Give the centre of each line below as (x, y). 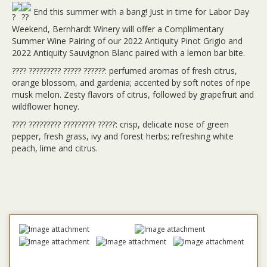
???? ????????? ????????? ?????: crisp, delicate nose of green (120, 124)
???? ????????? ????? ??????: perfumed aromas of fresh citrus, (125, 71)
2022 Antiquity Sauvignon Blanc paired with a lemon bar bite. (128, 53)
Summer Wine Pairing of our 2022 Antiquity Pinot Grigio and (127, 41)
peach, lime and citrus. (55, 148)
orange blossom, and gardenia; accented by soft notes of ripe (131, 83)
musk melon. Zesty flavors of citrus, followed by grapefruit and (133, 94)
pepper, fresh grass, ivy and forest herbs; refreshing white (123, 136)
